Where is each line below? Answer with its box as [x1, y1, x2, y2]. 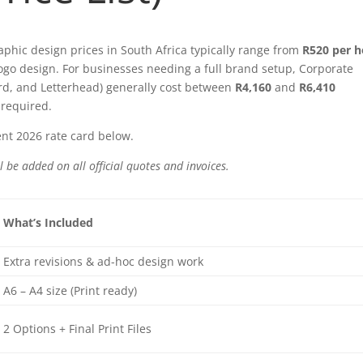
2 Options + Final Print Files [3, 321, 152, 337]
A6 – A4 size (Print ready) [3, 283, 138, 299]
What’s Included [3, 215, 94, 231]
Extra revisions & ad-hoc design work [3, 254, 204, 270]
